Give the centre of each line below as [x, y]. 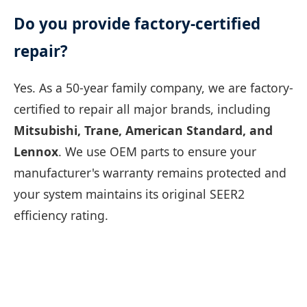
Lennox [36, 151]
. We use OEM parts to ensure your [157, 151]
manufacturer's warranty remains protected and [150, 172]
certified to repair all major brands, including [142, 109]
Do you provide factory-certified [137, 24]
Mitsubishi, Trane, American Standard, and [143, 130]
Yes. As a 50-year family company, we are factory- [153, 87]
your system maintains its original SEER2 [129, 194]
